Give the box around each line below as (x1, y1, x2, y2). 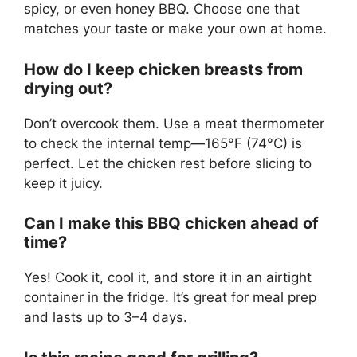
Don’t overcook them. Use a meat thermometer (24, 115, 324, 131)
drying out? (24, 78, 112, 98)
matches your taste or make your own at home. (24, 21, 327, 37)
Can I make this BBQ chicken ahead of (24, 214, 319, 233)
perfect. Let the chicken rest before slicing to (24, 155, 312, 171)
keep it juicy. (24, 175, 103, 191)
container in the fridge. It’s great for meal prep (24, 289, 316, 306)
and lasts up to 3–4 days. (24, 309, 187, 326)
